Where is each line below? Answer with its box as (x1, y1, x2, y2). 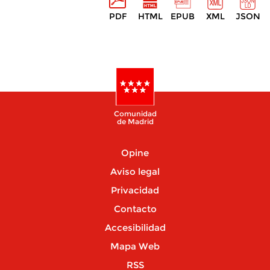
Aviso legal (110, 166, 160, 177)
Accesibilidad (104, 222, 166, 233)
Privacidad (111, 184, 159, 196)
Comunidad (113, 109, 157, 118)
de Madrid (116, 117, 154, 126)
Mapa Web (110, 240, 160, 252)
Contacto (113, 203, 157, 215)
